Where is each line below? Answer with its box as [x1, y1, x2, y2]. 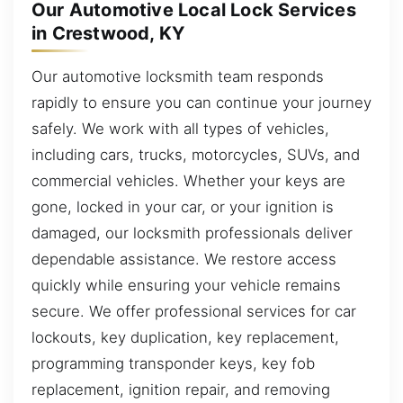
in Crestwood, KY [31, 22, 185, 44]
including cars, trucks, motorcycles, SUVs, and [31, 145, 360, 164]
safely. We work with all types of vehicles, [31, 119, 329, 138]
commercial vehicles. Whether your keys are [31, 171, 345, 190]
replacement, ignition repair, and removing [31, 380, 330, 399]
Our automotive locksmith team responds [31, 67, 324, 85]
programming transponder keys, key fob [31, 354, 315, 372]
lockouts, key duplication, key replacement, [31, 327, 339, 346]
